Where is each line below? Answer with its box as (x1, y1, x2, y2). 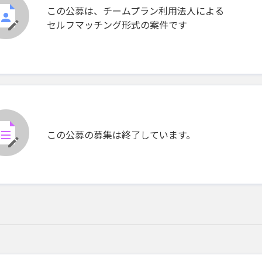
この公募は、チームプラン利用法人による (47, 3, 224, 18)
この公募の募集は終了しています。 (47, 127, 195, 142)
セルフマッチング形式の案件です (47, 17, 187, 32)
